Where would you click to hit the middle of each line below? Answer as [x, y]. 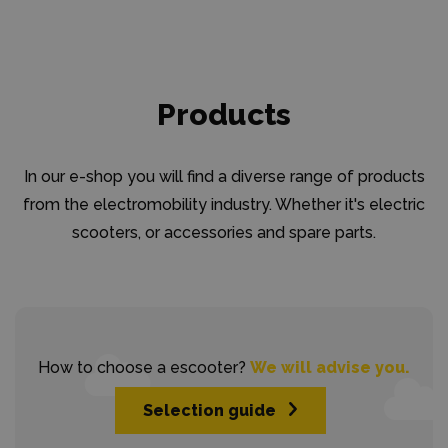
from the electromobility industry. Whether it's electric [224, 204]
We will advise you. [330, 367]
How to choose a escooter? [144, 367]
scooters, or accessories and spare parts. [224, 232]
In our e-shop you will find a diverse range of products [224, 176]
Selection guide [209, 410]
